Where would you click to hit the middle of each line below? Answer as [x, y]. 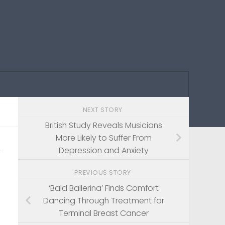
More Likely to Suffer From [103, 138]
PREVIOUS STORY [103, 172]
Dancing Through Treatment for [103, 200]
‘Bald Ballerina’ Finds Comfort [103, 188]
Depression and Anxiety [103, 150]
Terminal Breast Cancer [103, 213]
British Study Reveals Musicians [103, 125]
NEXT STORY [103, 109]
